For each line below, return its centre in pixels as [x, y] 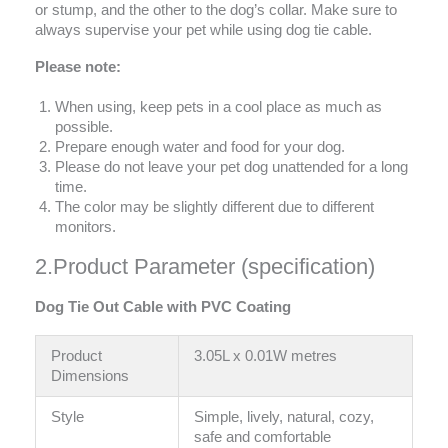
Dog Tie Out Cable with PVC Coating [163, 307]
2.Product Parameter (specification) [205, 267]
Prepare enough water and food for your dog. [200, 147]
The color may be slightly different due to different [214, 207]
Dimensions [89, 375]
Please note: [78, 67]
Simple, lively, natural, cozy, [283, 416]
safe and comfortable [262, 436]
